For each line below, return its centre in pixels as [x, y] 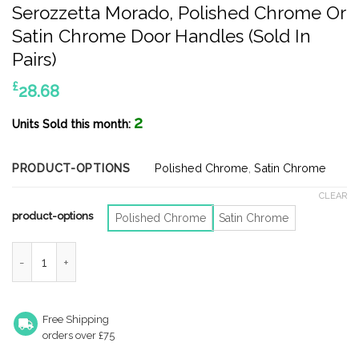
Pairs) [34, 60]
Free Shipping [76, 319]
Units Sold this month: [73, 125]
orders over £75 [79, 335]
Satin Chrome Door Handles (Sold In [161, 36]
